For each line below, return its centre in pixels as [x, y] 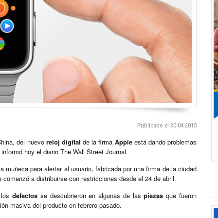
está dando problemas [164, 142]
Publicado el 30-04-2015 [167, 126]
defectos [25, 196]
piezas [154, 196]
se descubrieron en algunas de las [91, 196]
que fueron [180, 196]
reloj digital [63, 142]
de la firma [98, 142]
